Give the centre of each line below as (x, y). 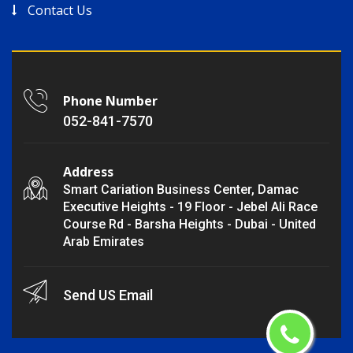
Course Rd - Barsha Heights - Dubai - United (190, 225)
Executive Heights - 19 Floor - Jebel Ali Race (190, 207)
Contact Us (60, 11)
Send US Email (108, 295)
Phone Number (110, 101)
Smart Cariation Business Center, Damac (181, 190)
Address (88, 172)
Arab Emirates (104, 242)
